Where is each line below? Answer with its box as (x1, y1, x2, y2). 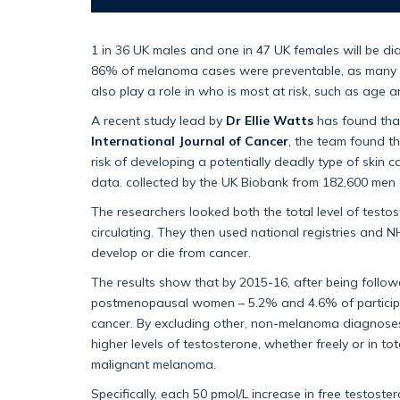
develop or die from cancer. (91, 245, 254, 261)
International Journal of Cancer (91, 133, 288, 149)
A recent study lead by (91, 112, 226, 129)
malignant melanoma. (91, 356, 220, 372)
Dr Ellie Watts (226, 112, 313, 129)
